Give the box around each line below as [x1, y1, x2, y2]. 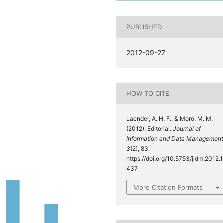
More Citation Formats [133, 183, 203, 191]
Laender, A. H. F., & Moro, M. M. [126, 114, 213, 122]
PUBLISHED [126, 23, 162, 31]
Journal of [173, 124, 201, 132]
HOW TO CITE [126, 89, 169, 98]
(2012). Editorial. [126, 124, 173, 132]
